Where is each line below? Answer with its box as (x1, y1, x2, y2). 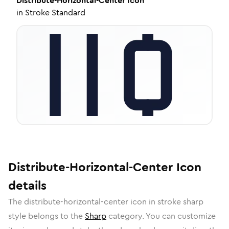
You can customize (146, 210, 216, 222)
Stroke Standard (25, 7, 85, 18)
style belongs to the (8, 210, 85, 222)
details (8, 177, 47, 194)
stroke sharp (157, 196, 203, 208)
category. (106, 210, 146, 222)
